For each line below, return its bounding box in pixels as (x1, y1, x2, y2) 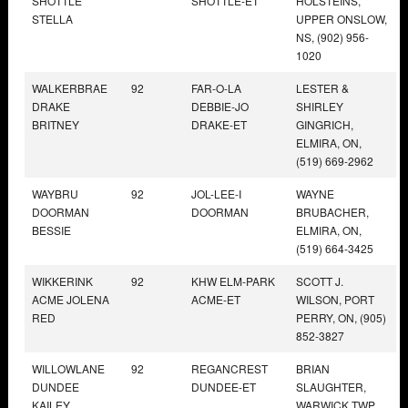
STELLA (32, 10, 73, 26)
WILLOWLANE (32, 360, 105, 376)
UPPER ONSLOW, (296, 10, 387, 26)
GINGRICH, (296, 116, 353, 132)
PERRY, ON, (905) (296, 309, 386, 325)
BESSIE (32, 221, 71, 238)
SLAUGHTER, (296, 378, 366, 394)
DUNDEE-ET (191, 378, 256, 394)
